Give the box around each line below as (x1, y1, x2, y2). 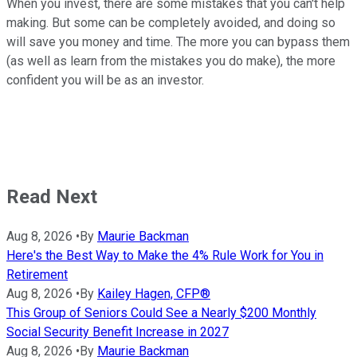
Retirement (6, 266, 68, 282)
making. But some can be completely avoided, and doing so (6, 14, 335, 30)
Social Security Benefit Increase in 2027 (6, 324, 229, 339)
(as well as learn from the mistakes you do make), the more (6, 53, 335, 69)
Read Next (6, 185, 97, 208)
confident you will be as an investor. (6, 72, 207, 88)
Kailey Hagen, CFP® (97, 285, 210, 301)
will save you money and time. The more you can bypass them (6, 33, 350, 49)
